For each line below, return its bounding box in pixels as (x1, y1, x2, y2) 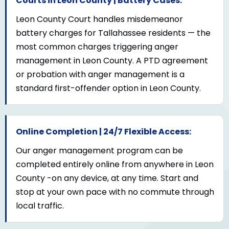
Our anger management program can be (16, 145, 183, 157)
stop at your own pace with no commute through (16, 186, 214, 198)
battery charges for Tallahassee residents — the (16, 27, 211, 39)
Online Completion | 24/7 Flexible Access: (16, 126, 191, 138)
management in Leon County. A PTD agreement (16, 55, 208, 67)
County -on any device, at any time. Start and (16, 172, 198, 185)
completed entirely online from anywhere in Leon (16, 158, 214, 171)
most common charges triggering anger (16, 41, 178, 53)
